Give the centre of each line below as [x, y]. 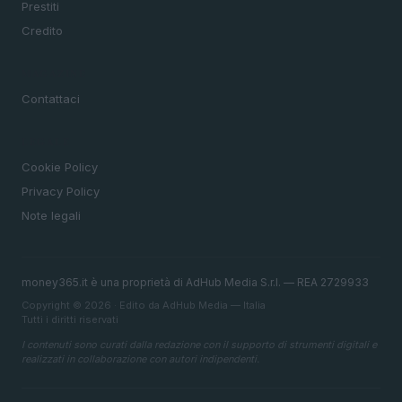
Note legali [51, 216]
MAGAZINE [54, 74]
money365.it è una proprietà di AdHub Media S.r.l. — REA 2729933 [195, 283]
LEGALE [46, 142]
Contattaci [51, 99]
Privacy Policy [61, 192]
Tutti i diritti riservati [70, 320]
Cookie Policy [60, 167]
